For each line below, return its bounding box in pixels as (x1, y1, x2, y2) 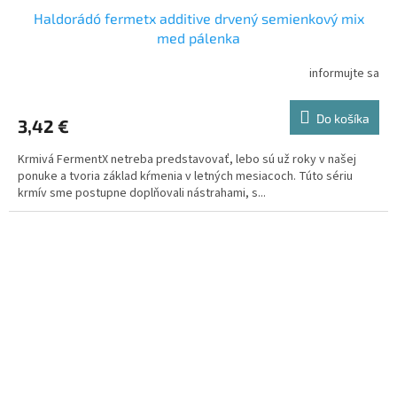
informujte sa (309, 65, 379, 83)
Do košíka (316, 110, 370, 126)
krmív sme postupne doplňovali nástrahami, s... (18, 183, 266, 202)
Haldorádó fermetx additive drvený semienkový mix (33, 9, 364, 27)
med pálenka (157, 28, 240, 46)
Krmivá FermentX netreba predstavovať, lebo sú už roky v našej (18, 150, 356, 168)
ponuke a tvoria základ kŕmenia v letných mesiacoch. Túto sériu (18, 167, 353, 185)
